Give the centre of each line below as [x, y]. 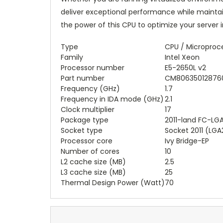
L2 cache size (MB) [93, 162]
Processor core [87, 141]
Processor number [93, 67]
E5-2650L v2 [185, 67]
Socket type [82, 130]
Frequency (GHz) [90, 88]
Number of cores [90, 151]
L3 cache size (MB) [93, 172]
